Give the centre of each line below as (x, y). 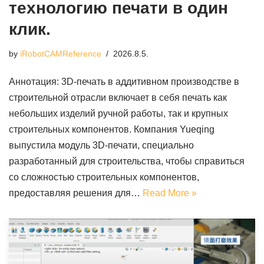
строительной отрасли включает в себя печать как (118, 97)
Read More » (170, 193)
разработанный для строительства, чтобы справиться (127, 161)
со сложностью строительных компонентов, (104, 177)
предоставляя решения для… (76, 193)
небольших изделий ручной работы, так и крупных (118, 113)
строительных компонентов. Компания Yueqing (112, 129)
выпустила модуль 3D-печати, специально (101, 145)
